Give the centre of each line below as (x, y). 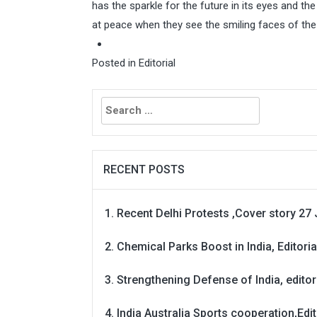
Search (110, 98)
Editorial (157, 63)
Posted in (115, 63)
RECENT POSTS (144, 169)
